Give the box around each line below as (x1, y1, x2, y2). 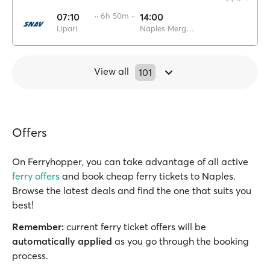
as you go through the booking (112, 235, 249, 247)
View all (94, 65, 129, 77)
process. (12, 250, 48, 262)
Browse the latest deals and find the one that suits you (12, 184, 251, 196)
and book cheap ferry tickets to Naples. (60, 170, 236, 182)
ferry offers (12, 170, 60, 182)
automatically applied (12, 235, 112, 247)
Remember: (12, 221, 64, 233)
